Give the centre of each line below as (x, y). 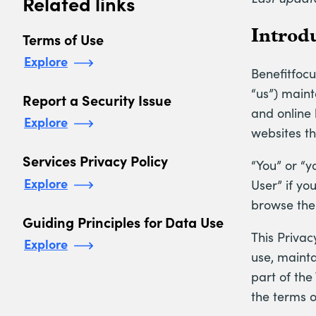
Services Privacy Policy (95, 161)
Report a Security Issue (97, 99)
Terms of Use (63, 39)
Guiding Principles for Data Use (123, 221)
